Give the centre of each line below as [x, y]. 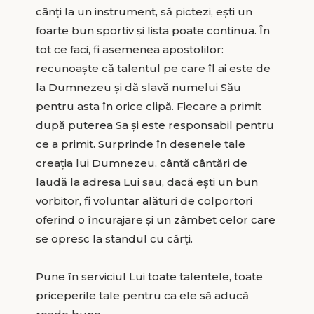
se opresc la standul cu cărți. [114, 238]
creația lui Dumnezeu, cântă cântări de [141, 163]
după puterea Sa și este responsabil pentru [155, 125]
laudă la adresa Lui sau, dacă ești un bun [146, 182]
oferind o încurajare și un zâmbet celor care [155, 219]
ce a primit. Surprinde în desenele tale [140, 144]
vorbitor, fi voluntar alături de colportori [144, 200]
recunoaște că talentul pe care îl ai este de [153, 68]
